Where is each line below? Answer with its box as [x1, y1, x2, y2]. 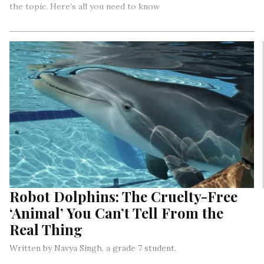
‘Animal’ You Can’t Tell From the [9, 203, 223, 222]
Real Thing [9, 219, 82, 239]
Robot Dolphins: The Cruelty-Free [9, 186, 237, 206]
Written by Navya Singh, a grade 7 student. [9, 242, 176, 253]
